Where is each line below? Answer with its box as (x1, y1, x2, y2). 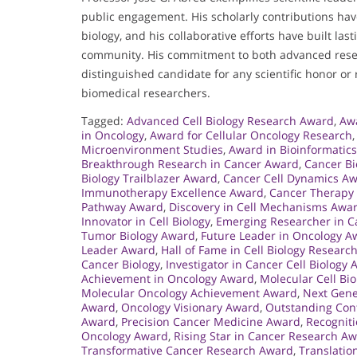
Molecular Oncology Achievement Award (81, 284, 297, 300)
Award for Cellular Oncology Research (150, 127, 352, 143)
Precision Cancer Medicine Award (121, 313, 300, 329)
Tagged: (81, 112, 127, 128)
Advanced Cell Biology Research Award (127, 112, 334, 128)
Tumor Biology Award (81, 227, 195, 243)
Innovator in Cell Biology (81, 213, 210, 229)
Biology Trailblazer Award (81, 170, 218, 186)
